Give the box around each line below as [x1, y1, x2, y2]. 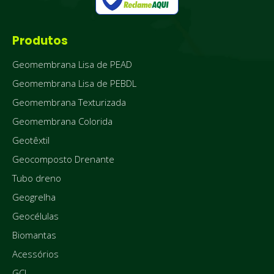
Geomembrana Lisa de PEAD [12, 58, 132, 71]
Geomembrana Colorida [12, 115, 113, 128]
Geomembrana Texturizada [12, 96, 126, 109]
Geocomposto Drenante [12, 153, 114, 166]
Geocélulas [12, 210, 59, 223]
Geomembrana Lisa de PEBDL [12, 77, 136, 90]
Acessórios [12, 248, 59, 261]
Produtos [12, 32, 68, 50]
